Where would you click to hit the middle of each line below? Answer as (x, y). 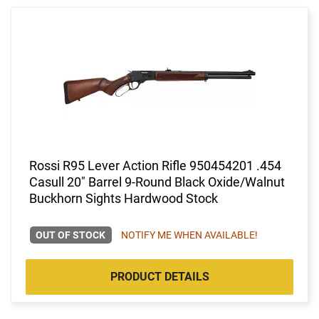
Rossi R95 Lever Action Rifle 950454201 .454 (155, 165)
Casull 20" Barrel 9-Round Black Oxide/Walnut (157, 182)
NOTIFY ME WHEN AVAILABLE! (189, 235)
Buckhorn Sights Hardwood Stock (124, 198)
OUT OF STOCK (71, 235)
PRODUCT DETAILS (159, 276)
